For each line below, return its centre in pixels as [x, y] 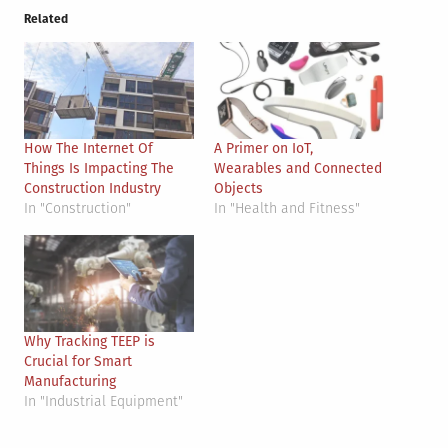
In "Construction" [77, 209]
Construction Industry [92, 189]
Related [46, 19]
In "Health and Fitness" [287, 209]
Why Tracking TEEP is [89, 342]
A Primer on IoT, [263, 149]
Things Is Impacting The [99, 169]
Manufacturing [70, 382]
